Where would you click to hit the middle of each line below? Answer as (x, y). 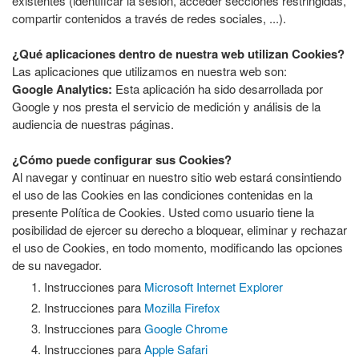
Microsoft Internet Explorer (214, 286)
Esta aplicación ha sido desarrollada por (218, 89)
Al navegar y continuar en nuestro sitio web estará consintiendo (177, 177)
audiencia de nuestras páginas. (93, 124)
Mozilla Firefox (182, 307)
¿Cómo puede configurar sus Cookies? (122, 159)
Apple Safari (176, 349)
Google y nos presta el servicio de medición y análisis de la (166, 106)
